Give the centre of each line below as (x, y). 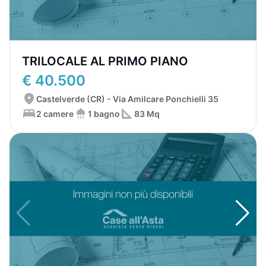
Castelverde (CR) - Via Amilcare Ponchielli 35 (127, 99)
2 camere (55, 113)
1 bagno (104, 113)
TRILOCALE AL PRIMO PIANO (105, 61)
